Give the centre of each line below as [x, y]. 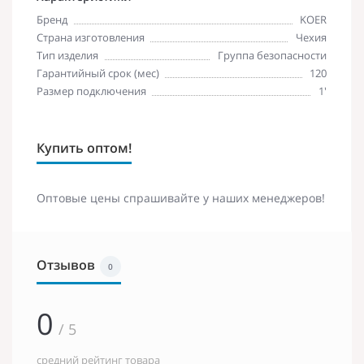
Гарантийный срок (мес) [98, 73]
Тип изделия [67, 55]
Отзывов [66, 264]
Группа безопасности [272, 55]
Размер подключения [91, 91]
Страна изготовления [91, 37]
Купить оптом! [84, 147]
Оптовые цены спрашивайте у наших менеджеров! [181, 197]
